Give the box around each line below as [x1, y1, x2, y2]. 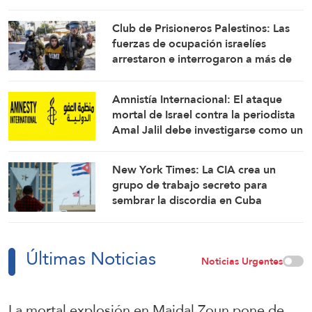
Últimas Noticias [26, 241, 156, 275]
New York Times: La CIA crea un [112, 159, 276, 180]
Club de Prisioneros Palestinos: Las [112, 18, 290, 39]
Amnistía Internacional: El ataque [112, 88, 283, 109]
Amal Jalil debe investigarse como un [112, 119, 304, 140]
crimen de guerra [112, 134, 201, 155]
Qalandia [112, 79, 160, 100]
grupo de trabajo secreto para [112, 175, 268, 196]
